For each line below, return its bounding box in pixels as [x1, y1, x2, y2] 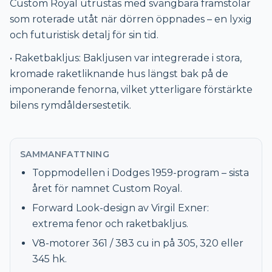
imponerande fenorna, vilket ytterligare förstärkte [10, 83, 253, 95]
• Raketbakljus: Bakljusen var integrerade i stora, [10, 52, 242, 64]
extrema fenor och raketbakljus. [32, 217, 188, 229]
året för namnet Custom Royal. [32, 182, 182, 194]
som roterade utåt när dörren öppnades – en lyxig [10, 13, 252, 25]
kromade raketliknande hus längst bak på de [10, 67, 228, 80]
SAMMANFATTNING [20, 148, 109, 160]
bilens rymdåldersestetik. [10, 99, 131, 111]
